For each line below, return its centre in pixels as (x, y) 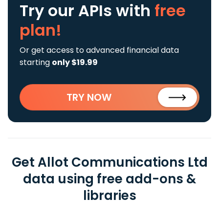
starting (36, 62)
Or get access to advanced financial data (99, 50)
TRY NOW (89, 97)
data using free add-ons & (109, 179)
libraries (109, 196)
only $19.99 (75, 62)
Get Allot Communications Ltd (109, 162)
